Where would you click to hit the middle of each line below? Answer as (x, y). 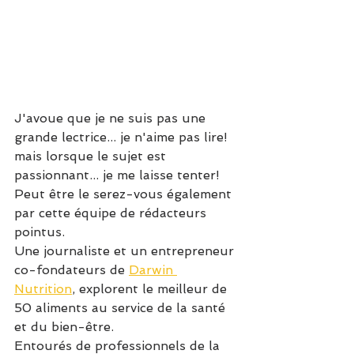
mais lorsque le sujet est (92, 156)
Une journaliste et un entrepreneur (126, 250)
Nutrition (43, 288)
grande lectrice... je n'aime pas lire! (123, 137)
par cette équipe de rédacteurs (112, 213)
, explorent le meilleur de (151, 288)
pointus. (40, 232)
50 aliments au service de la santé (122, 307)
